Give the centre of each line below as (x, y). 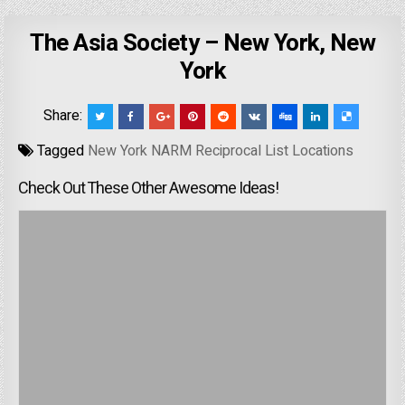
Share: (64, 116)
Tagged (61, 151)
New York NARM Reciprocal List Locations (221, 151)
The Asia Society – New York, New (202, 44)
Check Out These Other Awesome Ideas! (149, 189)
